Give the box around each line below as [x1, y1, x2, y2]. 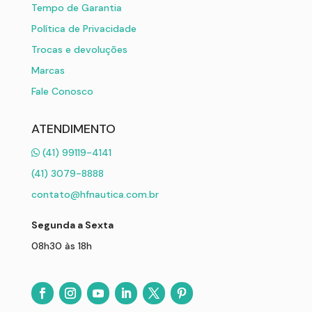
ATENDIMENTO [31, 120, 116, 137]
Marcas [31, 63, 65, 77]
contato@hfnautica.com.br [31, 187, 159, 201]
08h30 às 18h [31, 239, 92, 252]
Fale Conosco [31, 84, 93, 97]
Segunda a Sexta [31, 218, 114, 231]
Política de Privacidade [31, 22, 136, 35]
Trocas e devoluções [31, 42, 127, 56]
